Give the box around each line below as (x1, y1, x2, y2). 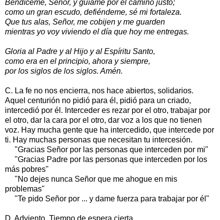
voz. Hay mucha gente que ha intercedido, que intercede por (5, 125, 214, 134)
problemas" (5, 184, 45, 193)
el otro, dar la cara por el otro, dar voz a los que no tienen (5, 115, 202, 124)
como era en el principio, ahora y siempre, (5, 56, 150, 65)
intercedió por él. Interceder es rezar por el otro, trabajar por (5, 106, 210, 114)
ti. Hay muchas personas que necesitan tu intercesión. (5, 135, 192, 144)
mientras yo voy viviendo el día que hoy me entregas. (5, 27, 189, 36)
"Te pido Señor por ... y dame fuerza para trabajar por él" (5, 194, 209, 203)
